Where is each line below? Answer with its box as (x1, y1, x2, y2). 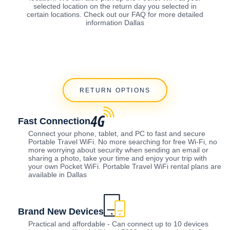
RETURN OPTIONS (79, 86, 151, 94)
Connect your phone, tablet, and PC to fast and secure (28, 129, 205, 138)
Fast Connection (18, 116, 90, 127)
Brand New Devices (18, 206, 104, 217)
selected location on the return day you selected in (33, 2, 197, 10)
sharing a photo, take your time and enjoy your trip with (28, 154, 207, 163)
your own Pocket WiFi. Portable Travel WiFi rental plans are (28, 162, 221, 171)
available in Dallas (28, 170, 87, 179)
